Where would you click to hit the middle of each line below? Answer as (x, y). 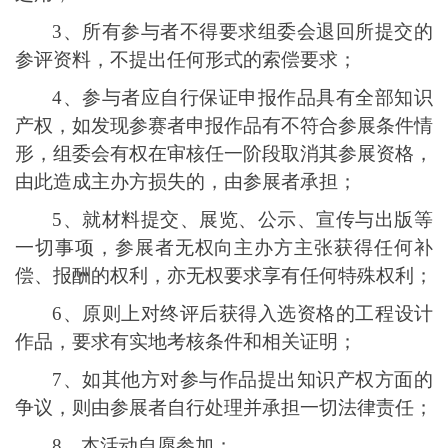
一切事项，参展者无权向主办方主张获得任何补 (224, 247)
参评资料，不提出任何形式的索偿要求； (186, 59)
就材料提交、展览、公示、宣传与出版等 (258, 219)
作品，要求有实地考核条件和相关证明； (186, 341)
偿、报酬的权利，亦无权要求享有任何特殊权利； (224, 275)
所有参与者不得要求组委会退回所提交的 (258, 31)
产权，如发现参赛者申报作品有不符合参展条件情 (224, 125)
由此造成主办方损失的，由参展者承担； (186, 181)
